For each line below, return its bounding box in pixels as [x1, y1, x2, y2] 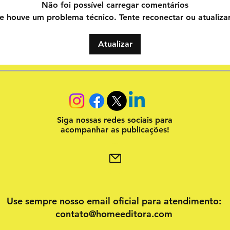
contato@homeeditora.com [55, 207, 172, 220]
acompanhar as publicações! [60, 124, 169, 135]
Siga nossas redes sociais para [57, 114, 172, 125]
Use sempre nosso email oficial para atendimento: [7, 195, 221, 207]
